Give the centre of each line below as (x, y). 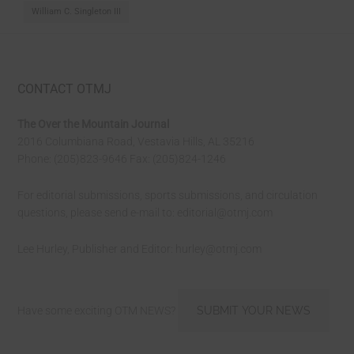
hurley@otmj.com (219, 249)
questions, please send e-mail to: (98, 213)
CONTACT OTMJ (65, 89)
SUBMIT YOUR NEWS (254, 311)
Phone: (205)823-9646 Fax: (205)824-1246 (122, 159)
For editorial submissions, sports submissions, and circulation (168, 196)
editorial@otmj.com (225, 213)
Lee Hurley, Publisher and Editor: (97, 249)
